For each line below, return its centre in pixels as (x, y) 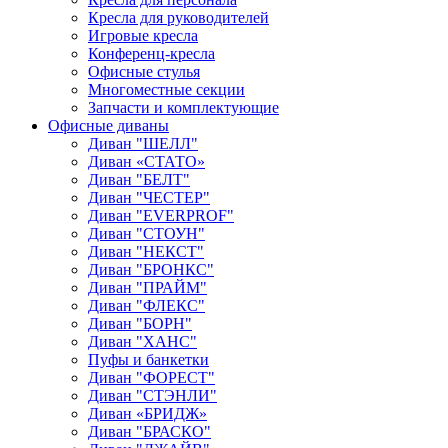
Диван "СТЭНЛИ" (152, 396)
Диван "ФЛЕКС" (146, 306)
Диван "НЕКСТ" (146, 252)
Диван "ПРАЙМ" (147, 288)
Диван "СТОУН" (146, 234)
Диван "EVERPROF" (161, 216)
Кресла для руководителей (178, 18)
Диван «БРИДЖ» (147, 414)
